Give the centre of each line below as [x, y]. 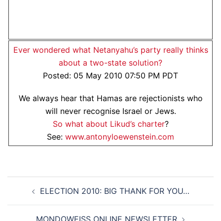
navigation [37, 197]
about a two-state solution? [110, 63]
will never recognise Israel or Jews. [110, 111]
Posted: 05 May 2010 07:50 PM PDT [110, 75]
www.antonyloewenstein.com [120, 137]
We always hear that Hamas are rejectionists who [110, 98]
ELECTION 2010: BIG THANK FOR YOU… [114, 191]
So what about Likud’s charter [109, 124]
